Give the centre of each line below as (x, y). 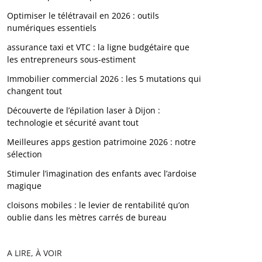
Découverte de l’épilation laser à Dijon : (83, 110)
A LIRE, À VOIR (34, 253)
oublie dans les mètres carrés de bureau (87, 217)
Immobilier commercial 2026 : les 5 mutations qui (104, 79)
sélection (24, 154)
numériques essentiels (51, 28)
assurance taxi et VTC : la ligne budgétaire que (98, 47)
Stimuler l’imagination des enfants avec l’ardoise (101, 173)
